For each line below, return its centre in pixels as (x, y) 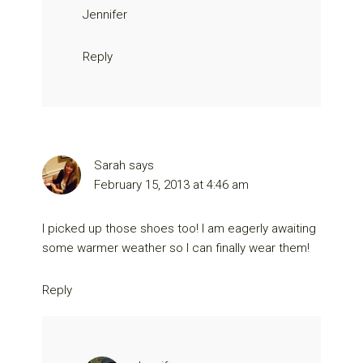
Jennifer (105, 14)
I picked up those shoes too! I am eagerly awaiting (179, 228)
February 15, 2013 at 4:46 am (172, 184)
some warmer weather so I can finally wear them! (176, 248)
